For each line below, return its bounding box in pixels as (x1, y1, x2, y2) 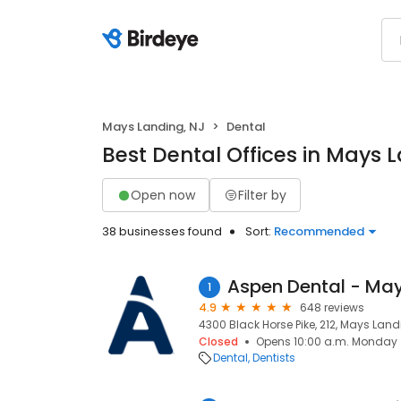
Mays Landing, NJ (102, 118, 205, 135)
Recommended (274, 223, 364, 240)
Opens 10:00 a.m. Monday (256, 334, 397, 349)
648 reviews (300, 300, 364, 315)
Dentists (252, 350, 295, 365)
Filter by (238, 185, 286, 204)
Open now (131, 185, 195, 204)
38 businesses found (102, 223, 222, 240)
